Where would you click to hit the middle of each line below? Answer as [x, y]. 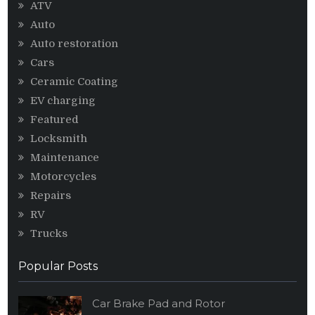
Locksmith [59, 138]
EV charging [63, 100]
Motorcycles [64, 176]
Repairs [51, 195]
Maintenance [65, 157]
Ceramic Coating [75, 81]
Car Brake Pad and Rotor [159, 303]
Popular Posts [58, 266]
